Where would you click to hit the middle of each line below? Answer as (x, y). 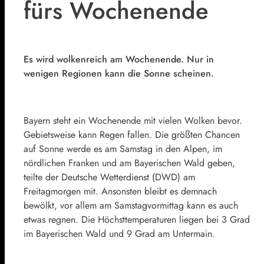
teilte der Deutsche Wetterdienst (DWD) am (109, 177)
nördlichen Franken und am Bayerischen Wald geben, (129, 163)
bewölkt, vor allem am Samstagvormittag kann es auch (131, 206)
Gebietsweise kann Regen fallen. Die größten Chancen (132, 135)
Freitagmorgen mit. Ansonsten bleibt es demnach (120, 192)
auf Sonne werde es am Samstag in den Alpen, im (123, 149)
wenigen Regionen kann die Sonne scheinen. (119, 74)
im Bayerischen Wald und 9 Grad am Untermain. (119, 234)
